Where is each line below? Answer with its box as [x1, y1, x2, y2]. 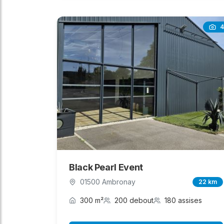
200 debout [114, 196, 153, 205]
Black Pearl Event [69, 162, 143, 173]
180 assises [164, 196, 202, 205]
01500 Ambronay [80, 177, 135, 186]
